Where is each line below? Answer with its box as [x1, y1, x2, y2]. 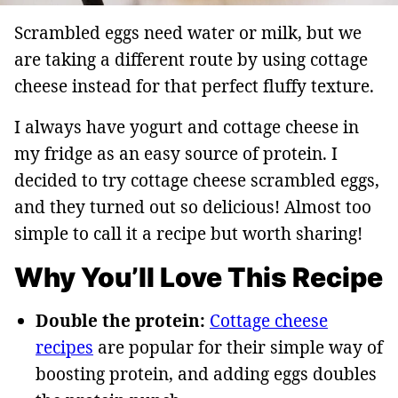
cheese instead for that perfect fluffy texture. [14, 74, 374, 98]
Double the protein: [36, 308, 205, 332]
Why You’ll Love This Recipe [14, 260, 383, 293]
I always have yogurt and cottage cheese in [14, 115, 359, 139]
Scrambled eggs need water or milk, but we [14, 20, 362, 44]
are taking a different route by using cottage [14, 47, 368, 71]
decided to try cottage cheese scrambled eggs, [14, 168, 379, 192]
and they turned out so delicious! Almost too [14, 195, 371, 219]
